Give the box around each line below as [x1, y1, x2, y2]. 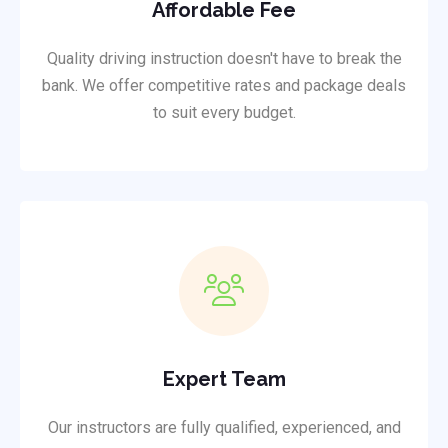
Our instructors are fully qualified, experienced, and [47, 418, 401, 438]
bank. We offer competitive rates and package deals [42, 76, 406, 96]
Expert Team [162, 367, 286, 392]
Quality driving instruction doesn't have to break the [46, 49, 402, 69]
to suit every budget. [152, 103, 296, 123]
